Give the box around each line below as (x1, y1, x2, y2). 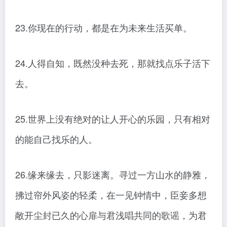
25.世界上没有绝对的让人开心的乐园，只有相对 (15, 112, 210, 126)
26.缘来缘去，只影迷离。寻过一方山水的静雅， (15, 168, 210, 181)
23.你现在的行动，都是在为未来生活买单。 (15, 21, 192, 34)
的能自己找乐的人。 (15, 132, 97, 146)
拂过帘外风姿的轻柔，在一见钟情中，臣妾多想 (15, 188, 207, 202)
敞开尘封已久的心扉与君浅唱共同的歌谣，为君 (15, 208, 207, 222)
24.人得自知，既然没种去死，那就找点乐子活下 (15, 56, 210, 70)
